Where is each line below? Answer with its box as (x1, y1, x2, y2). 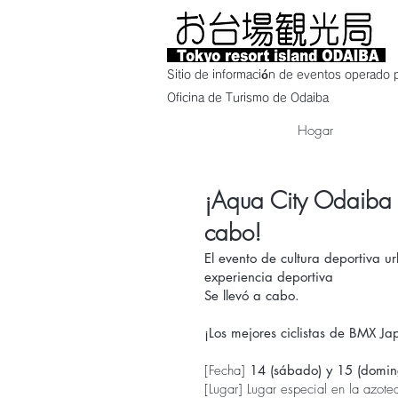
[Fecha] (204, 362, 250, 379)
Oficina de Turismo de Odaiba (167, 92, 329, 104)
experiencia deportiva (204, 268, 333, 285)
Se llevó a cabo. (204, 287, 299, 304)
